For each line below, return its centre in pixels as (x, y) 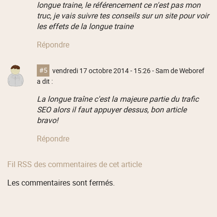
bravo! (47, 120)
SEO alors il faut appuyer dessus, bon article (111, 110)
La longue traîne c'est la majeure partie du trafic (117, 99)
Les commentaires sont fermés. (61, 182)
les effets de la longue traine (85, 26)
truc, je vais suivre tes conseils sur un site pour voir (123, 16)
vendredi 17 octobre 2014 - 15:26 (102, 70)
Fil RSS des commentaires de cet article (75, 164)
